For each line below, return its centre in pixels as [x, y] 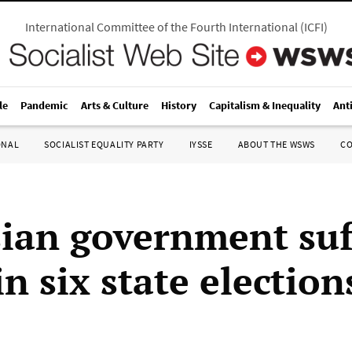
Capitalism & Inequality [265, 105]
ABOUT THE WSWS [276, 144]
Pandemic [44, 105]
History [179, 105]
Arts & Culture [115, 105]
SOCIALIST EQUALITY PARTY [104, 144]
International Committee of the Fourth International [161, 27]
